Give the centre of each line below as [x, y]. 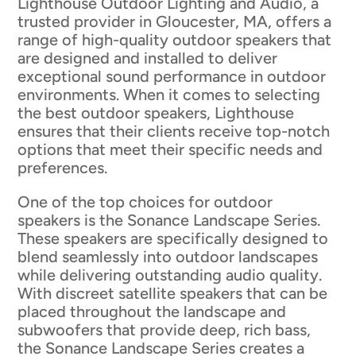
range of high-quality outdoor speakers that [175, 40]
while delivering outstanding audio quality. [170, 275]
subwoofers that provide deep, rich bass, [164, 330]
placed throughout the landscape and [152, 312]
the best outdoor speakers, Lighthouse [156, 113]
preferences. [63, 168]
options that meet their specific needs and [170, 150]
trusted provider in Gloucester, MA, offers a [175, 22]
